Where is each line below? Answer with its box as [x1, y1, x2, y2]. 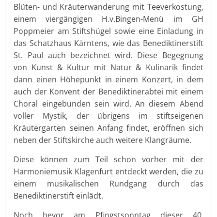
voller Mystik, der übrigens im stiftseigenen [14, 110, 203, 121]
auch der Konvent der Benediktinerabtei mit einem [14, 86, 203, 97]
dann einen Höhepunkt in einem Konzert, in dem [14, 74, 203, 85]
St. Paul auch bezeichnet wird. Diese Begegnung [14, 49, 203, 61]
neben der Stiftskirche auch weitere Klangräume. [14, 134, 192, 145]
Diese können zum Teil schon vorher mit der [14, 154, 203, 165]
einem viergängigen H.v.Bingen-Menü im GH [14, 13, 203, 24]
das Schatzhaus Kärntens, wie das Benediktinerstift [14, 37, 203, 48]
